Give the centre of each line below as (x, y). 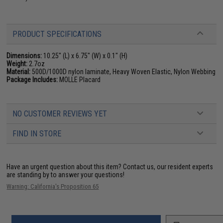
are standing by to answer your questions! (66, 174)
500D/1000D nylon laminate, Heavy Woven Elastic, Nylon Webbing (123, 71)
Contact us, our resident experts (168, 167)
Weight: (17, 63)
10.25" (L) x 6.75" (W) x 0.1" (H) (85, 56)
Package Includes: (32, 79)
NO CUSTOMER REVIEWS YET (60, 113)
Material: (19, 71)
